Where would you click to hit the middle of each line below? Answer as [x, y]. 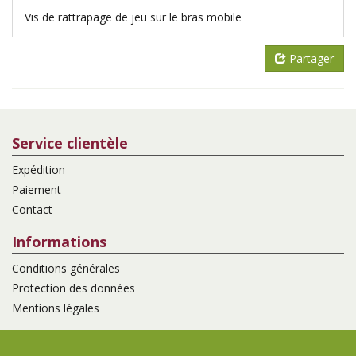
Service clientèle [70, 143]
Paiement [37, 189]
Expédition [39, 169]
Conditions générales [66, 268]
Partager [311, 58]
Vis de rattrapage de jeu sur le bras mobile [133, 17]
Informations [59, 241]
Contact [32, 209]
